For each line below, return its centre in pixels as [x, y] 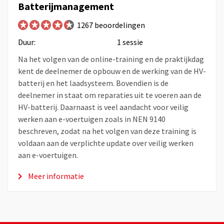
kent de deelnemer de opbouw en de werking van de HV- [112, 71]
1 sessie [130, 42]
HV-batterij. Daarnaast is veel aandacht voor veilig [103, 107]
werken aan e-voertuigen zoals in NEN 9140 [92, 119]
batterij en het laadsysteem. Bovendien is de [93, 83]
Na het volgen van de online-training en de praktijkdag [111, 59]
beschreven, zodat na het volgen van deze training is [107, 131]
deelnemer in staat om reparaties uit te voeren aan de [110, 95]
